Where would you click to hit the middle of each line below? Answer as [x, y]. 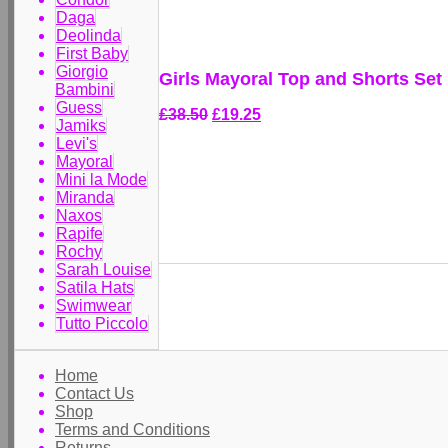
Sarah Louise [103, 269]
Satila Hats [95, 287]
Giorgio [82, 71]
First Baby [92, 53]
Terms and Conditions [132, 429]
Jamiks [81, 125]
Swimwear [93, 305]
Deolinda [88, 35]
